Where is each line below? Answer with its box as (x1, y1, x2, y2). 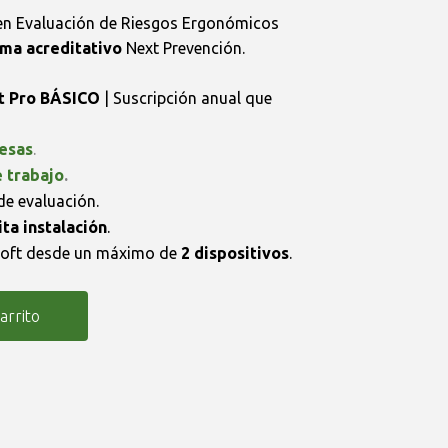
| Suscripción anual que (104, 89, 272, 107)
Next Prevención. (122, 39, 245, 57)
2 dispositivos (181, 244, 289, 262)
